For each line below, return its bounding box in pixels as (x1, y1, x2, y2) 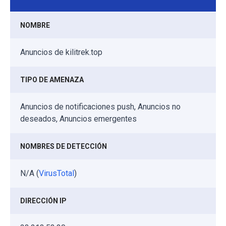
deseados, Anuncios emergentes (20, 114, 137, 124)
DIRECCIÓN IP (20, 196, 67, 205)
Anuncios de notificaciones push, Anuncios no (20, 101, 181, 111)
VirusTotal (39, 168, 74, 178)
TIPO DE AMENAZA (20, 75, 84, 84)
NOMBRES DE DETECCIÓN (20, 142, 107, 150)
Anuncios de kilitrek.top (20, 47, 102, 57)
